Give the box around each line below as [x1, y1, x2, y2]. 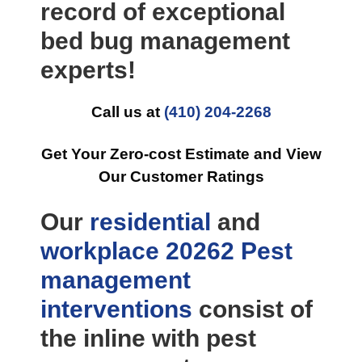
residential [90, 208, 211, 235]
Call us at [90, 103, 164, 120]
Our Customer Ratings [98, 168, 264, 185]
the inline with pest [40, 325, 256, 351]
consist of [192, 296, 313, 322]
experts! [40, 57, 136, 83]
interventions [40, 296, 192, 322]
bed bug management [40, 27, 290, 54]
